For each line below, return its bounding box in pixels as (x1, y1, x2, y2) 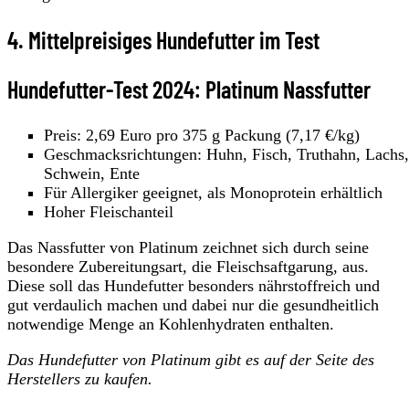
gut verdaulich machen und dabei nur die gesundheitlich (7, 296, 379, 315)
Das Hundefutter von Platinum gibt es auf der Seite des (7, 351, 374, 370)
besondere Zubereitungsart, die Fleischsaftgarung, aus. (7, 257, 369, 277)
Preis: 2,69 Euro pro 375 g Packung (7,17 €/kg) (44, 126, 360, 145)
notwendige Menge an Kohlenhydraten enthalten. (7, 315, 334, 334)
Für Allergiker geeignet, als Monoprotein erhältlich (44, 184, 383, 203)
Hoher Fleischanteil (44, 203, 173, 222)
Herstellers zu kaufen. (7, 370, 152, 389)
